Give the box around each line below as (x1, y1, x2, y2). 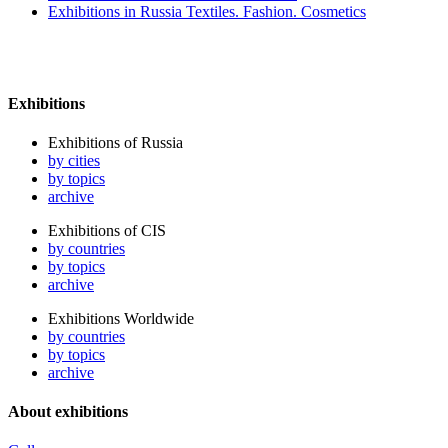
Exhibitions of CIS (48, 221, 166, 239)
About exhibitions (8, 403, 128, 421)
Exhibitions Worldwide (48, 309, 194, 327)
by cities (48, 151, 100, 169)
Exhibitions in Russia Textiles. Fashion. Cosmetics (48, 3, 366, 21)
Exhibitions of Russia (48, 133, 183, 151)
